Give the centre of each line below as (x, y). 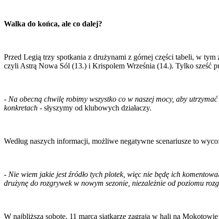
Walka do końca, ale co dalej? (53, 23)
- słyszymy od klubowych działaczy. (95, 108)
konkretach (21, 108)
